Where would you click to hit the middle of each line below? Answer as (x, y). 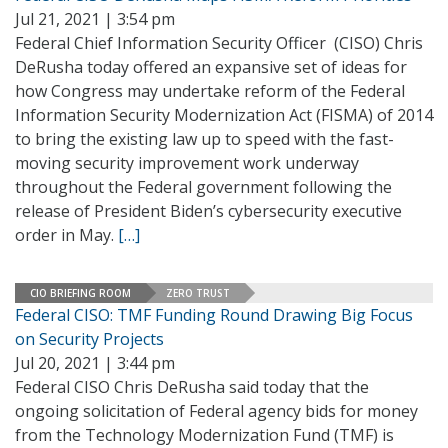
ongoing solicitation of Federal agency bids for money (216, 411)
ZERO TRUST (198, 292)
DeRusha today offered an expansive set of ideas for (211, 67)
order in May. (66, 235)
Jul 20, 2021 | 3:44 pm (95, 363)
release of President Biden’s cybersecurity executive (208, 211)
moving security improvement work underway (187, 163)
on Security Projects (89, 339)
